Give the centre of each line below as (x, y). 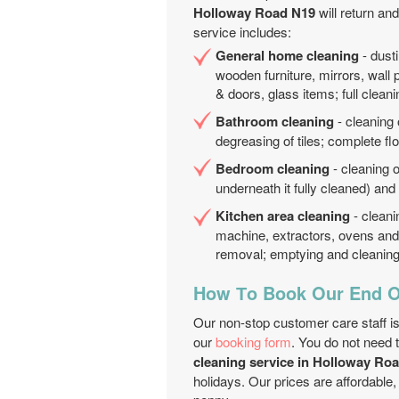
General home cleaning (287, 55)
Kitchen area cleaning (283, 216)
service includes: (242, 32)
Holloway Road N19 (254, 12)
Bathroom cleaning (275, 121)
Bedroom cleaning (273, 168)
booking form (253, 342)
